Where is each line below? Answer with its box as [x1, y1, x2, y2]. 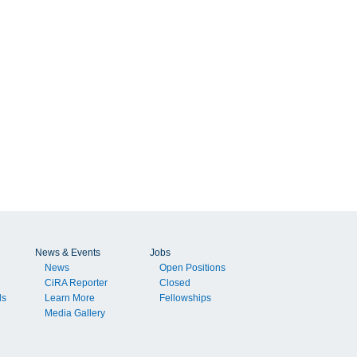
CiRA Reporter [45, 277, 108, 289]
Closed [159, 277, 191, 289]
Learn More [45, 292, 96, 304]
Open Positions [159, 262, 226, 274]
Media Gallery [45, 308, 106, 320]
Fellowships [159, 292, 212, 304]
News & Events [35, 247, 101, 259]
